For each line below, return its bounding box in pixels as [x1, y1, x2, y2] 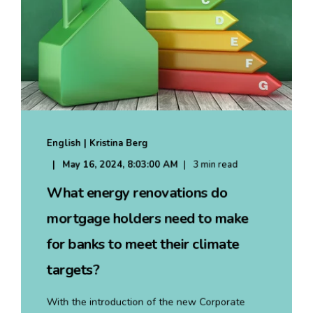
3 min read [193, 158, 238, 171]
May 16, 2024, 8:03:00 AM [62, 158, 178, 171]
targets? [46, 260, 100, 279]
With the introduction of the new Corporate [46, 295, 245, 309]
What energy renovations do [46, 182, 228, 203]
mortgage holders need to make [46, 208, 249, 228]
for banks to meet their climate [46, 234, 239, 254]
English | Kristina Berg [46, 136, 148, 150]
